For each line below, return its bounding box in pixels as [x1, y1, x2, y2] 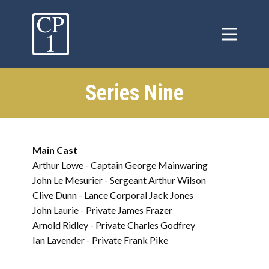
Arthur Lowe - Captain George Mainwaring [32, 159, 208, 171]
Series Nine [85, 80, 184, 106]
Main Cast [32, 144, 77, 156]
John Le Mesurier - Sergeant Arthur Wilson [32, 174, 206, 186]
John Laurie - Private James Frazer [32, 204, 172, 216]
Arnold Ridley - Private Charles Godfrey [32, 219, 195, 231]
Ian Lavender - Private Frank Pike [32, 234, 168, 246]
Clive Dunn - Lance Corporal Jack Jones [32, 189, 193, 201]
